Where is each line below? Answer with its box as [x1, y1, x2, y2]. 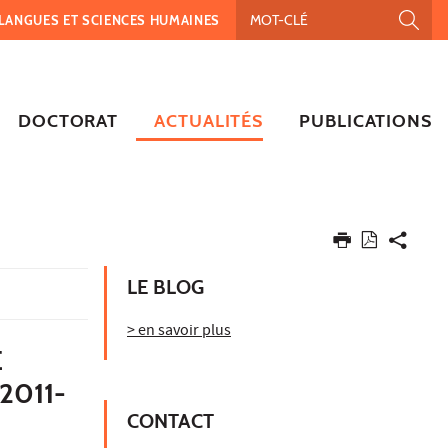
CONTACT [127, 408, 214, 433]
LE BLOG [127, 274, 204, 299]
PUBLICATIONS [299, 109, 432, 132]
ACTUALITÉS [154, 109, 264, 132]
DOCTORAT [17, 109, 119, 132]
